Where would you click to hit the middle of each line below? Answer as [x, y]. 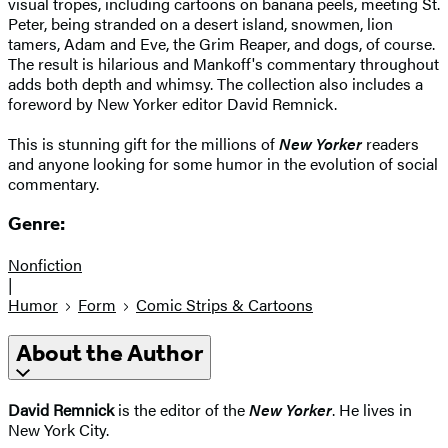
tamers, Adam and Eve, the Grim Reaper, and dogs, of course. [221, 43]
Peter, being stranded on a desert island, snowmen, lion [200, 23]
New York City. [58, 429]
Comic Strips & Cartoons [224, 305]
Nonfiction [45, 265]
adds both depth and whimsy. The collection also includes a [215, 83]
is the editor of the [181, 409]
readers [392, 143]
